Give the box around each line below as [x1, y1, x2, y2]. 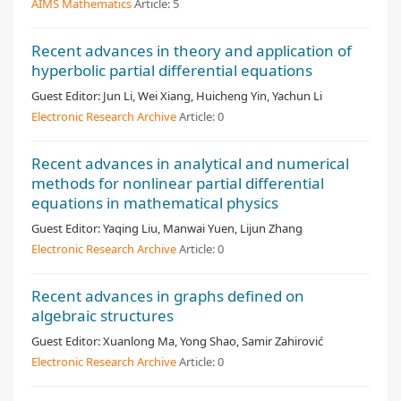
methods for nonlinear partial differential [31, 173, 324, 193]
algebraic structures [31, 305, 174, 326]
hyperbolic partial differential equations [31, 60, 312, 81]
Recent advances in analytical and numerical [31, 153, 349, 174]
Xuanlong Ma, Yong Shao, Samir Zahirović [103, 333, 323, 349]
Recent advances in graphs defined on [31, 286, 304, 306]
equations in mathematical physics [31, 192, 278, 213]
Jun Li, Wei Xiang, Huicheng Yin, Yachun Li [103, 88, 322, 104]
